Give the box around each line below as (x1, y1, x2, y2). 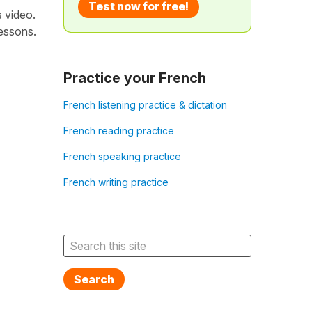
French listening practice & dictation (63, 99, 227, 111)
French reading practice (63, 125, 174, 136)
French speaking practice (63, 150, 181, 162)
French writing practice (63, 176, 169, 188)
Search (73, 272, 114, 286)
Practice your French (63, 70, 206, 86)
